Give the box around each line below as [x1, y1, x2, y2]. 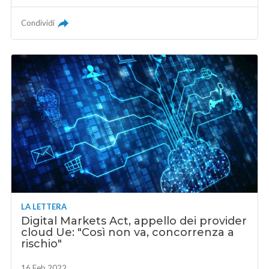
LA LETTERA [21, 202, 67, 212]
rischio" [21, 237, 62, 251]
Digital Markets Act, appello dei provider [21, 214, 247, 228]
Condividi [21, 18, 55, 28]
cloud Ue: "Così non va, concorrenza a [21, 226, 235, 240]
